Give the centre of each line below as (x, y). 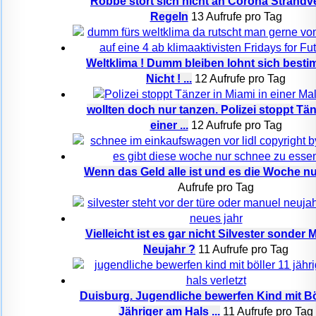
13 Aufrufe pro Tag (236, 17)
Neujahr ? (169, 249)
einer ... (169, 125)
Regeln (169, 17)
